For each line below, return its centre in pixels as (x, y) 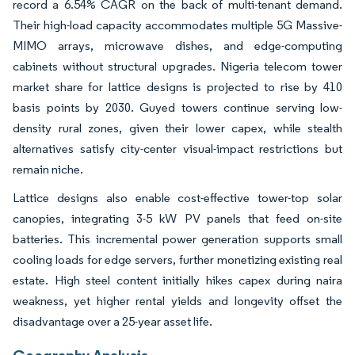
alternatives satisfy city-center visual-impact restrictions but (177, 148)
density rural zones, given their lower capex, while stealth (177, 128)
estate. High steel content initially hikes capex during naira (177, 280)
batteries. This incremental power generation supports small (177, 239)
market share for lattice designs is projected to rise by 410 (177, 86)
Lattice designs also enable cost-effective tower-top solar (177, 197)
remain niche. (48, 169)
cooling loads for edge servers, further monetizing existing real (177, 259)
